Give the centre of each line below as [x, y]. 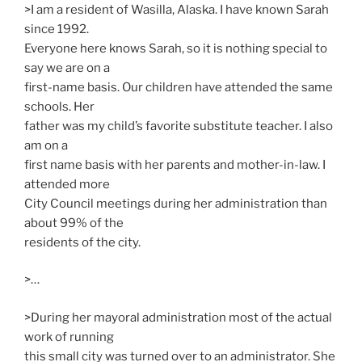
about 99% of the [74, 223]
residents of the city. [82, 242]
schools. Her [59, 106]
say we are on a [67, 67]
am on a [46, 145]
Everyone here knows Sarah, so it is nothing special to [176, 48]
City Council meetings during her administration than [176, 203]
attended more [67, 184]
